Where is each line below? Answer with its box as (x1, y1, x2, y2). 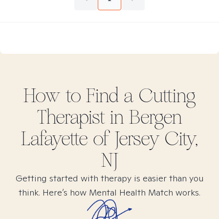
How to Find (23, 84, 124, 108)
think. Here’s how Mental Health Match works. (19, 187, 200, 198)
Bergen (129, 106, 182, 129)
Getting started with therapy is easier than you (15, 173, 204, 184)
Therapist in (37, 106, 129, 129)
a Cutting (124, 84, 196, 108)
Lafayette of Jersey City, (21, 127, 198, 151)
